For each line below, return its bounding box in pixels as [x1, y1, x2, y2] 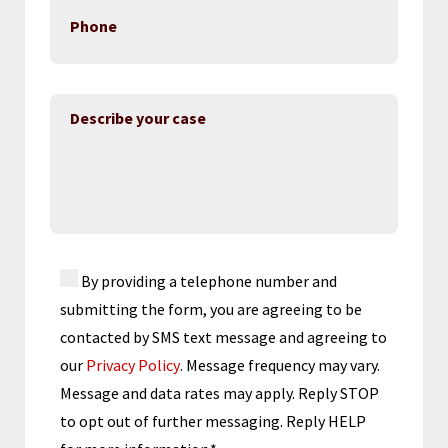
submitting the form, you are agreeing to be [60, 299, 362, 319]
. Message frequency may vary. [180, 355, 380, 375]
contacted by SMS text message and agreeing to [60, 327, 387, 347]
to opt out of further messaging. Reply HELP [60, 411, 366, 431]
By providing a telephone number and [81, 271, 337, 291]
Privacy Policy [86, 355, 180, 375]
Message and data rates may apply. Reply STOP [60, 383, 379, 403]
